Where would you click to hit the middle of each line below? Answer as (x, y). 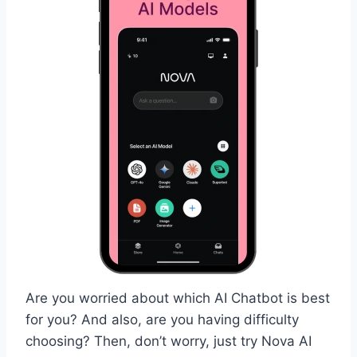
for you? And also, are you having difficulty (162, 319)
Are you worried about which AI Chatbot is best (178, 298)
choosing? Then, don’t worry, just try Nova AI (169, 341)
